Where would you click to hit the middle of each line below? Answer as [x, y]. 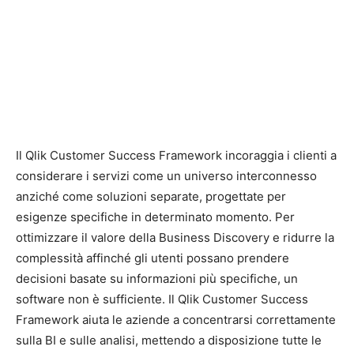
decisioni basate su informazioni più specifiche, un [157, 279]
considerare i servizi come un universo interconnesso [166, 176]
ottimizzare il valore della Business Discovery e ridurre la [175, 237]
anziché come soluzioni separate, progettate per [151, 196]
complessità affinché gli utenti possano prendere [153, 258]
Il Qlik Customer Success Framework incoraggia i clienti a [176, 155]
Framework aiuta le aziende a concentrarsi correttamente [176, 320]
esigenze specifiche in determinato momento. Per [155, 217]
